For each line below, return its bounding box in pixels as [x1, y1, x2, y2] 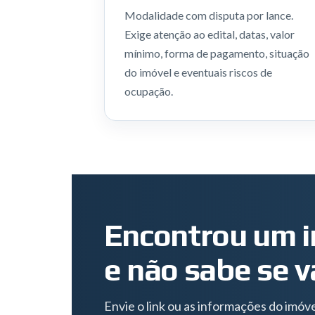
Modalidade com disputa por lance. [124, 8, 293, 22]
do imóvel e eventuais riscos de [124, 65, 272, 79]
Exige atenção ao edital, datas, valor [124, 27, 295, 41]
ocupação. [124, 84, 173, 98]
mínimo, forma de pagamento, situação [124, 46, 309, 60]
